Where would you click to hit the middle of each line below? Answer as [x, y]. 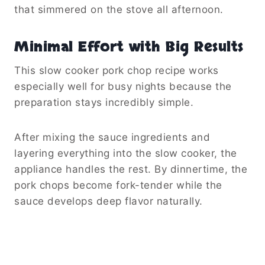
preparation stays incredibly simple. [104, 102]
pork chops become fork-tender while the [118, 185]
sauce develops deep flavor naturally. [109, 201]
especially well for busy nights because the [123, 86]
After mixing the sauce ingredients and [112, 137]
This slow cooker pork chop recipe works [117, 70]
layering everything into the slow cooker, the [126, 153]
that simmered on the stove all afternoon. [119, 9]
